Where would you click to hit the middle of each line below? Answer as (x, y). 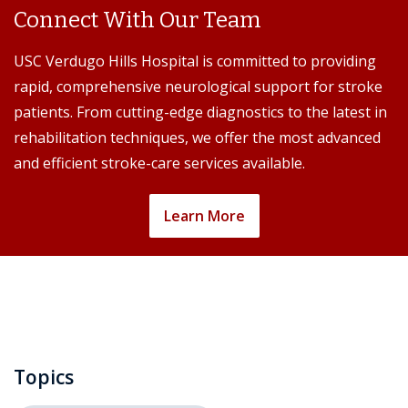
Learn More (204, 216)
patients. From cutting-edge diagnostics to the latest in (200, 112)
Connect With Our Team (138, 20)
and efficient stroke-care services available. (159, 163)
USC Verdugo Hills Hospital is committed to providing (195, 61)
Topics (44, 377)
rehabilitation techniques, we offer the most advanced (197, 138)
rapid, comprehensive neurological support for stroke (198, 87)
